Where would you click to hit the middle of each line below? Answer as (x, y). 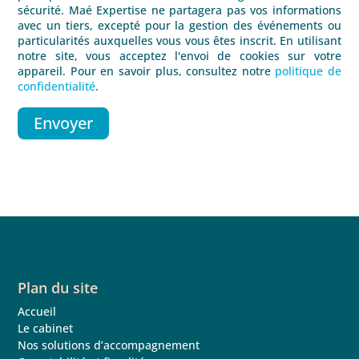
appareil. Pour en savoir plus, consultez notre (147, 71)
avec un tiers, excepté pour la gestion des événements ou (179, 25)
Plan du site (58, 287)
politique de (308, 71)
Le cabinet (46, 328)
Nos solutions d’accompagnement (109, 345)
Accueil (37, 311)
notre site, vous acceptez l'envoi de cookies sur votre (179, 55)
